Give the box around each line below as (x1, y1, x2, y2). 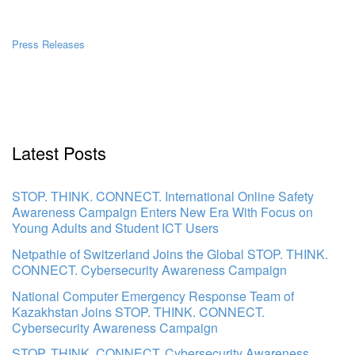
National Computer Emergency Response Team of (12, 286, 294, 305)
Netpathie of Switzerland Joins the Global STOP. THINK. (12, 244, 328, 263)
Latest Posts (12, 140, 106, 165)
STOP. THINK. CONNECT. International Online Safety (12, 187, 314, 205)
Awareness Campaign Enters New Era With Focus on (12, 203, 313, 221)
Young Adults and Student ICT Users (12, 219, 219, 237)
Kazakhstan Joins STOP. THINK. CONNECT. (12, 302, 265, 321)
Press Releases (12, 36, 85, 52)
